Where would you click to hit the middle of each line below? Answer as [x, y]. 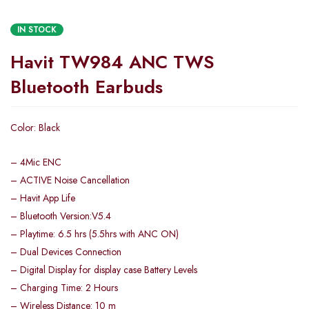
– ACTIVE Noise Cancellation [70, 180]
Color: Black [35, 127]
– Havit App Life [43, 198]
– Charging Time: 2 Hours [64, 287]
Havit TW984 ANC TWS [112, 62]
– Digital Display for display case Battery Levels [104, 269]
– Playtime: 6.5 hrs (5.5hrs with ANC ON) [94, 233]
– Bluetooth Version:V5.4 [61, 216]
